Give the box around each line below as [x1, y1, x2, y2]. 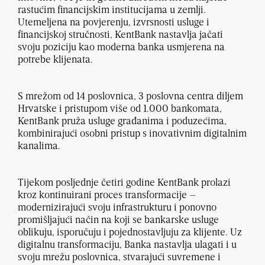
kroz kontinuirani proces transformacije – [18, 188, 196, 201]
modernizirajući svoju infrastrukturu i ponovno [18, 201, 216, 214]
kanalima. [18, 139, 60, 152]
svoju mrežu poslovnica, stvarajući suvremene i [18, 250, 221, 263]
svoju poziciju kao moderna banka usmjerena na [18, 40, 225, 53]
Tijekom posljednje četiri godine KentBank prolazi [18, 176, 231, 189]
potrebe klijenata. [18, 53, 93, 66]
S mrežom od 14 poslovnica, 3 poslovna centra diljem [18, 89, 243, 102]
